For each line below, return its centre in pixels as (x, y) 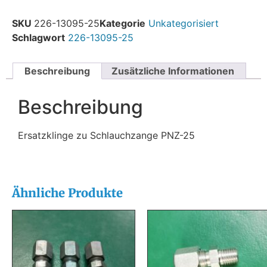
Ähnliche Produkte (67, 193)
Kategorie (122, 23)
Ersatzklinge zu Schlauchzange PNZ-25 (106, 136)
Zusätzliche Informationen (173, 71)
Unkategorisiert (184, 23)
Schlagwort (38, 37)
